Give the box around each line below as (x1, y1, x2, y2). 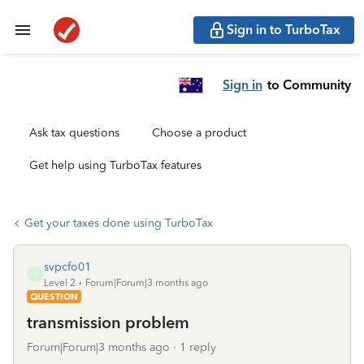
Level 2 (44, 277, 76, 288)
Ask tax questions (29, 126, 119, 140)
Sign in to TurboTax (227, 22, 340, 37)
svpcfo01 (44, 260, 91, 274)
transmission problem (27, 313, 189, 332)
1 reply (180, 340, 216, 354)
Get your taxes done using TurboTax (24, 216, 213, 230)
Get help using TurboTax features (29, 158, 201, 172)
